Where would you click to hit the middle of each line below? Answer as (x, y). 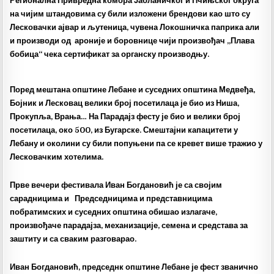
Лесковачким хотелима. (57, 157)
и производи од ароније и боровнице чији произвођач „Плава (132, 41)
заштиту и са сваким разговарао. (73, 239)
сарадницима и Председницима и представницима (111, 198)
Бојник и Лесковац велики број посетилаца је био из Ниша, (125, 103)
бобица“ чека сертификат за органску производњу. (110, 54)
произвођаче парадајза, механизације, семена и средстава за (129, 225)
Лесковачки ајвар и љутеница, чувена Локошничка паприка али (135, 27)
